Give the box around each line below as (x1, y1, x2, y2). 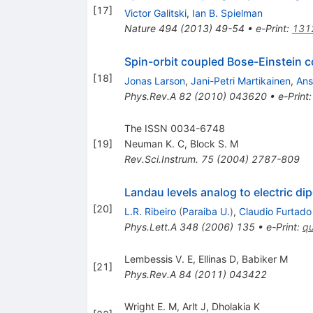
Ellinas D (198, 252, 236, 265)
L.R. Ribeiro (124, 205, 176, 217)
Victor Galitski (124, 6, 187, 19)
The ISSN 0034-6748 (124, 122, 225, 134)
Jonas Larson (124, 74, 185, 87)
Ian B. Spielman (191, 6, 263, 19)
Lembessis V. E (124, 252, 193, 265)
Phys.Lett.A (124, 220, 177, 233)
